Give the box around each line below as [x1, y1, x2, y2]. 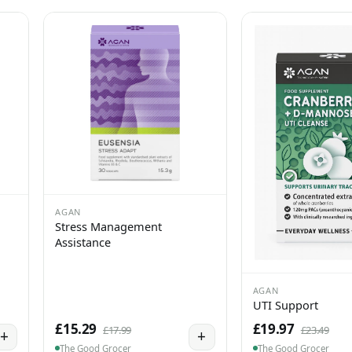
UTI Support [252, 296, 318, 313]
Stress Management [55, 218, 163, 235]
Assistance [55, 234, 112, 251]
